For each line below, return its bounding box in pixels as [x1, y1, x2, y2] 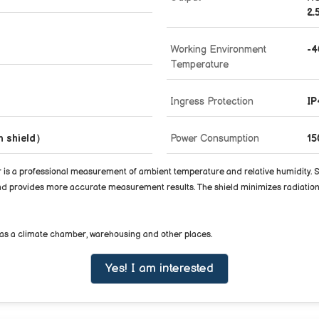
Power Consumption [170, 132, 259, 145]
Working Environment [170, 43, 266, 56]
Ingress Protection [170, 95, 253, 108]
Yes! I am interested [105, 261, 214, 276]
